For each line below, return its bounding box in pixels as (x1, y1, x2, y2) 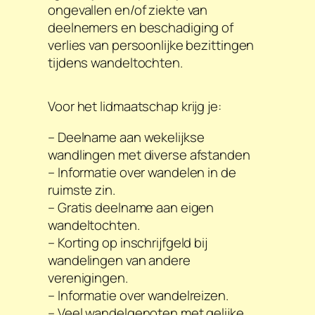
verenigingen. (48, 268, 128, 287)
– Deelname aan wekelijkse (48, 127, 205, 146)
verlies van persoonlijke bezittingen (48, 36, 255, 55)
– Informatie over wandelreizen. (48, 285, 229, 304)
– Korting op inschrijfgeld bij (48, 233, 207, 252)
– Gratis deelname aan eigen (48, 198, 214, 217)
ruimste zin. (48, 180, 115, 199)
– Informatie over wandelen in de (48, 162, 236, 181)
